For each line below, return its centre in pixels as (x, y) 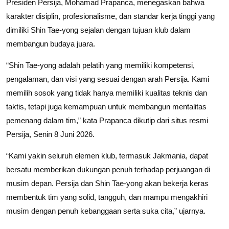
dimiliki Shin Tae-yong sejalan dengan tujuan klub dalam (98, 30)
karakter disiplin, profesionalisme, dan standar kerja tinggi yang (110, 16)
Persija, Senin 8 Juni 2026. (50, 134)
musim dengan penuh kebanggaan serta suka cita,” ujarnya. (106, 211)
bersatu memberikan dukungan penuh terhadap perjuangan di (108, 169)
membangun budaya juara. (51, 43)
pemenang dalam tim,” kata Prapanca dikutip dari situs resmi (107, 120)
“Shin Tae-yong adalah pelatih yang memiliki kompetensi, (100, 65)
